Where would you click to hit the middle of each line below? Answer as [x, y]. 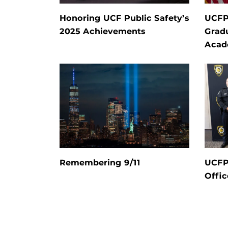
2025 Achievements [103, 32]
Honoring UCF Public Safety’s [124, 18]
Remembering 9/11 [100, 162]
